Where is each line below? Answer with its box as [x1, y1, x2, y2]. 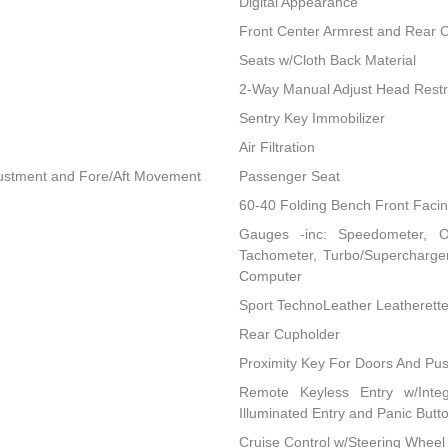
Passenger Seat [238, 168, 340, 185]
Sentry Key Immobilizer [238, 110, 385, 127]
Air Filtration [238, 139, 315, 156]
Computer [238, 268, 302, 285]
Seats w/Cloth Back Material [238, 52, 416, 69]
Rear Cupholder [238, 326, 340, 343]
